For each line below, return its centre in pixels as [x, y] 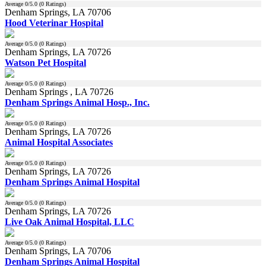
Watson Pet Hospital [45, 62]
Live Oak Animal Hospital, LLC [69, 221]
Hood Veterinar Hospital [54, 23]
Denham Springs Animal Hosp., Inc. [77, 102]
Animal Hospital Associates [59, 142]
